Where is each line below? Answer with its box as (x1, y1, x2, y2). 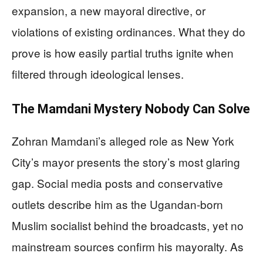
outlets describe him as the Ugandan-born (12, 196, 223, 213)
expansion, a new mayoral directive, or (12, 2, 205, 19)
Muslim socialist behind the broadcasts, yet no (12, 217, 244, 234)
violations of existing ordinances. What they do (12, 23, 245, 40)
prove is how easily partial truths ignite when (12, 45, 234, 61)
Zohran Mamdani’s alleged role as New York (12, 133, 234, 149)
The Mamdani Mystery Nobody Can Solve (12, 102, 250, 117)
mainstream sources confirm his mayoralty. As (12, 238, 244, 255)
